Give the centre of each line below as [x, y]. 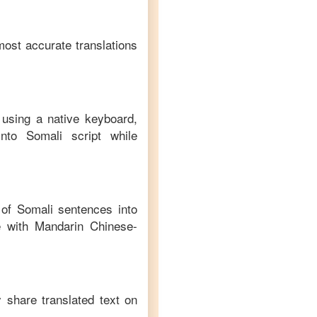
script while [100, 135]
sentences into [95, 208]
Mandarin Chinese [84, 225]
